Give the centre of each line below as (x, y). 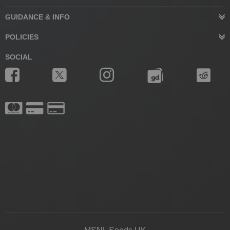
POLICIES (22, 37)
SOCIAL (19, 57)
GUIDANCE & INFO (37, 17)
